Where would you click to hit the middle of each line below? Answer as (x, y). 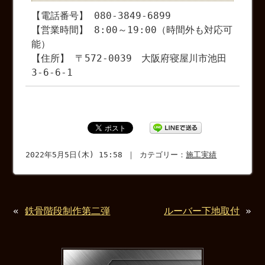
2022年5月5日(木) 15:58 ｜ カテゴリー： (106, 155)
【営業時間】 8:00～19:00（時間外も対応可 (132, 30)
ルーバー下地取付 (202, 211)
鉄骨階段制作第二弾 (68, 211)
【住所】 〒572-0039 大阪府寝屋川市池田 (129, 59)
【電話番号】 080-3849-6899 (101, 16)
